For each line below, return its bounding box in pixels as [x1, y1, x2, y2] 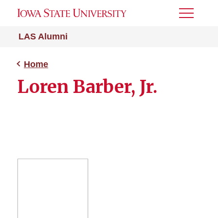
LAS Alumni [18, 32, 68, 41]
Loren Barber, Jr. [18, 76, 158, 98]
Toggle [179, 12, 205, 20]
